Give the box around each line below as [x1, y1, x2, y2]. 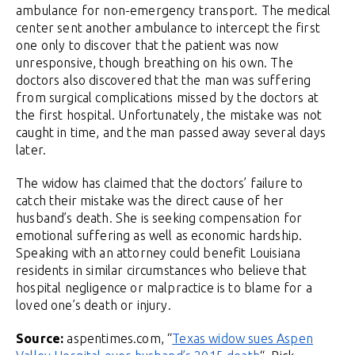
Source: [16, 331, 67, 346]
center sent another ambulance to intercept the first [16, 21, 320, 36]
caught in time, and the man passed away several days [16, 125, 326, 140]
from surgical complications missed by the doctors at [16, 90, 319, 105]
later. [16, 143, 47, 158]
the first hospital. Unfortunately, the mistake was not [16, 108, 323, 123]
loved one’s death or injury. [16, 298, 171, 313]
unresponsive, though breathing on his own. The [16, 55, 293, 71]
